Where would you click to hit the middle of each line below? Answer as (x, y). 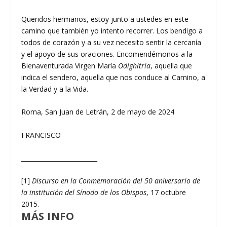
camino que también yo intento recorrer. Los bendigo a (112, 30)
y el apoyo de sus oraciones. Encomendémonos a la (107, 54)
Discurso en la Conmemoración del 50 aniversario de (116, 181)
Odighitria (135, 65)
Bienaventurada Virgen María (70, 65)
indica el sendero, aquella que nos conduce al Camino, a (113, 77)
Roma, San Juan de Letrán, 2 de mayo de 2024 (98, 112)
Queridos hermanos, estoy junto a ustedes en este (105, 19)
